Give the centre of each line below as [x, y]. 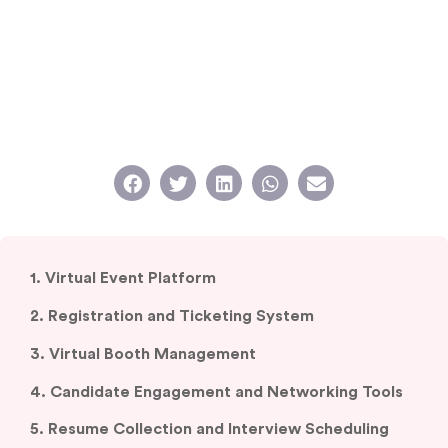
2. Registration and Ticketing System [172, 310]
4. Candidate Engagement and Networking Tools [216, 374]
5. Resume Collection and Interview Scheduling [209, 406]
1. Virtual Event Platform [123, 278]
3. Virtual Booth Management [143, 342]
